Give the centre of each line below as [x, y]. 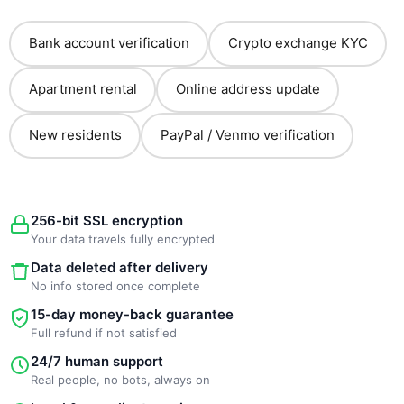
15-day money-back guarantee [132, 314]
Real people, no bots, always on [120, 379]
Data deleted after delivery [119, 267]
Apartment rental [83, 89]
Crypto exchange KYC [298, 43]
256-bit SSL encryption [107, 220]
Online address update [248, 89]
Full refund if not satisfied [104, 332]
